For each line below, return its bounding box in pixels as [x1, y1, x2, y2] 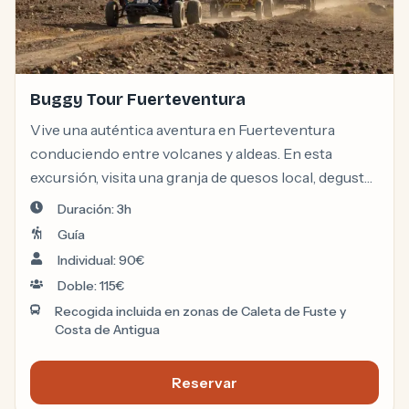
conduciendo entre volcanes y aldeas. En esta [30, 144, 332, 163]
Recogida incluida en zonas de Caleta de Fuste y [55, 303, 347, 320]
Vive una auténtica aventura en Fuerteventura [30, 121, 335, 140]
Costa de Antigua [55, 321, 161, 339]
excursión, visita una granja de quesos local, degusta [30, 168, 372, 187]
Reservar [172, 373, 237, 393]
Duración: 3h [58, 201, 131, 218]
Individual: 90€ [58, 252, 144, 269]
